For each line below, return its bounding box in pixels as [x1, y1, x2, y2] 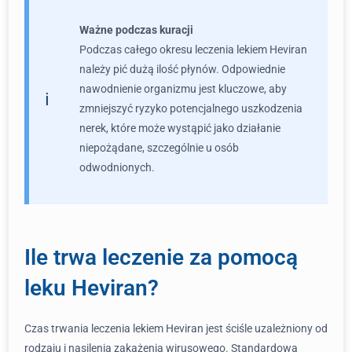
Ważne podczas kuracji [79, 24, 193, 36]
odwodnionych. [79, 161, 155, 174]
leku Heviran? [24, 275, 159, 301]
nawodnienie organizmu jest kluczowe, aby [79, 82, 287, 95]
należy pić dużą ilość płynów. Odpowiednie [79, 63, 285, 75]
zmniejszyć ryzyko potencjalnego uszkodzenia [79, 102, 302, 115]
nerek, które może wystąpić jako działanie [79, 122, 280, 134]
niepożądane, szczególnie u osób [79, 141, 239, 154]
